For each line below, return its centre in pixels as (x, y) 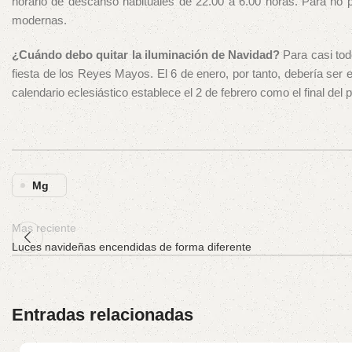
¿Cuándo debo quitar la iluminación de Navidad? (146, 55)
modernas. (39, 20)
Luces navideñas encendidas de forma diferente (132, 247)
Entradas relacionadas (103, 315)
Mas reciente (44, 229)
